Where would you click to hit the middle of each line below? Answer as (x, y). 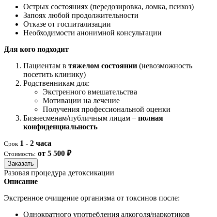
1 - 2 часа (36, 143)
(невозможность (165, 66)
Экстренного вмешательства (90, 92)
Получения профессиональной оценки (107, 109)
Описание (21, 182)
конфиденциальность (60, 127)
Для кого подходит (36, 49)
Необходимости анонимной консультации (93, 33)
